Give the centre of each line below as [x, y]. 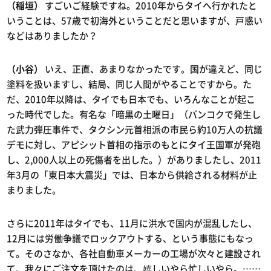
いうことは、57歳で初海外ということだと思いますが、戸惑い [135, 21]
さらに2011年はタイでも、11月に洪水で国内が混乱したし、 [132, 224]
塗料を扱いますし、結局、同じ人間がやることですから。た [129, 84]
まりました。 [34, 190]
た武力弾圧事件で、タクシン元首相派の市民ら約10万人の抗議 [135, 130]
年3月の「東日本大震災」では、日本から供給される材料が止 [132, 175]
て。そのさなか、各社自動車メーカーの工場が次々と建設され [134, 254]
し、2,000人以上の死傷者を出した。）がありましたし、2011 [134, 160]
